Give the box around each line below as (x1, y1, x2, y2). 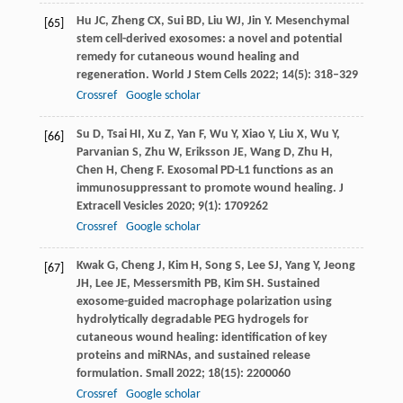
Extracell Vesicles (76, 199, 164, 213)
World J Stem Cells (151, 67, 247, 82)
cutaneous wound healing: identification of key (76, 330, 327, 345)
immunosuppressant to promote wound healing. (76, 181, 339, 195)
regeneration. (76, 67, 152, 82)
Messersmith (132, 276, 201, 291)
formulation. (76, 366, 146, 381)
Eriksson (184, 145, 230, 159)
